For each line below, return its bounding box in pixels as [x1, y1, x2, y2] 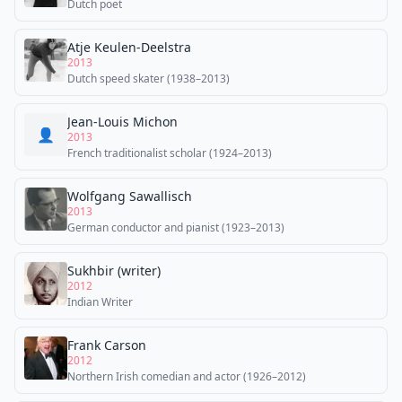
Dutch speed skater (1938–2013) [67, 71, 230, 86]
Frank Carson [67, 336, 146, 354]
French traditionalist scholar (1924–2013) [67, 145, 272, 161]
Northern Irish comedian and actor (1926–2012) [67, 369, 306, 384]
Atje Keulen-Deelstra [67, 39, 191, 56]
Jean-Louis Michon [67, 113, 178, 130]
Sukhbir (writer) [67, 262, 161, 279]
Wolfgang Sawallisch [67, 188, 192, 205]
